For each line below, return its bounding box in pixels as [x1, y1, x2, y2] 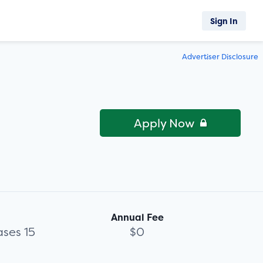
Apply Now [134, 114, 194, 131]
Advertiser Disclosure [182, 52, 258, 62]
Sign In [210, 15, 238, 26]
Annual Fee [110, 211, 164, 224]
